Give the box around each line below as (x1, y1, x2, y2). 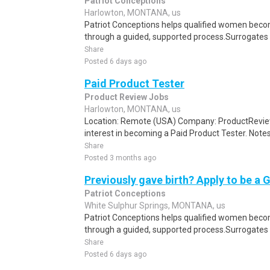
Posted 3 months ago (84, 154, 156, 162)
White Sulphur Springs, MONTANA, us (84, 201, 225, 210)
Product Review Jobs (84, 92, 169, 102)
